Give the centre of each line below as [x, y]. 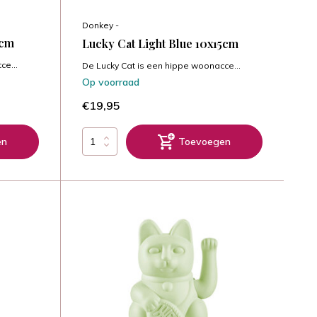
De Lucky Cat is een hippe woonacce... [161, 65]
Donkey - [100, 25]
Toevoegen [204, 141]
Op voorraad [110, 82]
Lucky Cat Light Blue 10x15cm [160, 43]
